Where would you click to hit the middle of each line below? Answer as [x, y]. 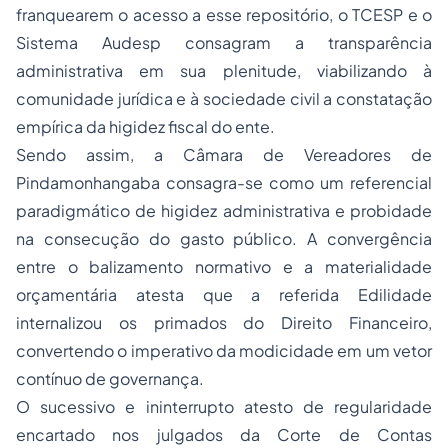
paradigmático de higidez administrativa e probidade [224, 210]
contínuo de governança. [110, 378]
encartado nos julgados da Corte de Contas [224, 434]
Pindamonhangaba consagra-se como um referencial [224, 182]
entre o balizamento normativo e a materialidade [224, 266]
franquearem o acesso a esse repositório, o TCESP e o [224, 14]
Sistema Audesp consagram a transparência [224, 42]
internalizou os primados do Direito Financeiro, [224, 322]
